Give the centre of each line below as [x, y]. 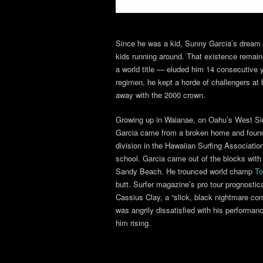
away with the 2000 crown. [161, 95]
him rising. [133, 223]
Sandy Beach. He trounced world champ [185, 171]
